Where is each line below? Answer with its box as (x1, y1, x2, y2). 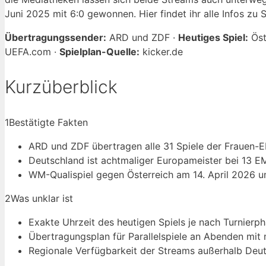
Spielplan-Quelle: (59, 46, 140, 58)
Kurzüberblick (5, 76, 118, 98)
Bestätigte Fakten (9, 116, 88, 129)
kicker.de (140, 46, 183, 58)
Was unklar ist (11, 192, 73, 205)
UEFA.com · (5, 46, 59, 58)
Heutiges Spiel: (178, 31, 248, 44)
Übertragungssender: (5, 31, 106, 44)
